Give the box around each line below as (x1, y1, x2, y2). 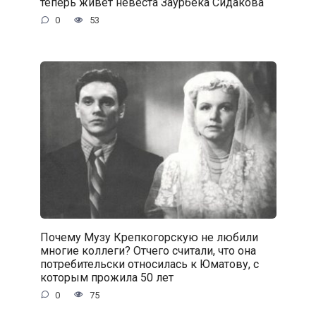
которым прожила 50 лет (39, 270, 174, 284)
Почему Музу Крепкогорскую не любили (39, 230, 258, 244)
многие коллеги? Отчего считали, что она (39, 243, 256, 257)
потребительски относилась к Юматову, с (39, 257, 259, 271)
